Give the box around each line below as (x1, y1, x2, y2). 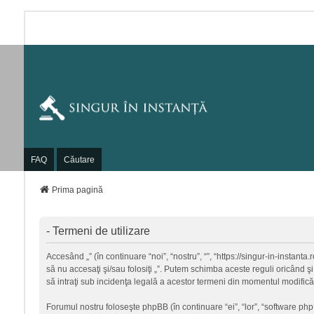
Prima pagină (51, 185, 103, 195)
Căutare (63, 154, 95, 165)
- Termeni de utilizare (46, 225, 150, 237)
